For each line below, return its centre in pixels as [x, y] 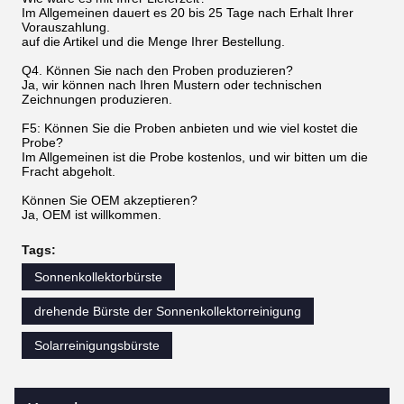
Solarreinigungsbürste [97, 346]
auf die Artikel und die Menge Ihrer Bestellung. [153, 42]
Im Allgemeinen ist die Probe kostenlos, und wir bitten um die [195, 157]
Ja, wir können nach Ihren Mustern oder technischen [172, 85]
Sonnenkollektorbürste [98, 277]
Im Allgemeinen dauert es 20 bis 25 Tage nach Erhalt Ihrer [188, 13]
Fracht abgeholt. [69, 172]
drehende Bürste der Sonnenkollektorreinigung [168, 312]
